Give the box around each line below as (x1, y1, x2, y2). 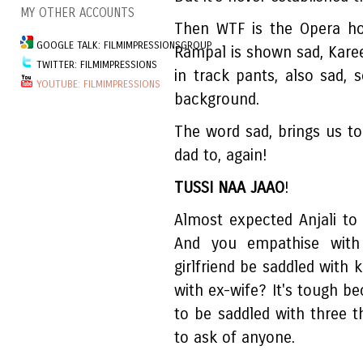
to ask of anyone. (174, 328, 295, 348)
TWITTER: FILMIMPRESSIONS (33, 58, 157, 71)
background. (174, 90, 259, 109)
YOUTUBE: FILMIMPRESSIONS (36, 78, 160, 91)
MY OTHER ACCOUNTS (20, 6, 135, 21)
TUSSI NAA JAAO (174, 178, 284, 198)
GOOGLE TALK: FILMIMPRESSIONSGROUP (33, 39, 211, 52)
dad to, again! (174, 146, 267, 165)
